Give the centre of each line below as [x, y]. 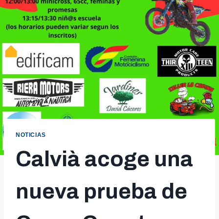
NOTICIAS [31, 135]
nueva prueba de [101, 191]
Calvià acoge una [104, 159]
